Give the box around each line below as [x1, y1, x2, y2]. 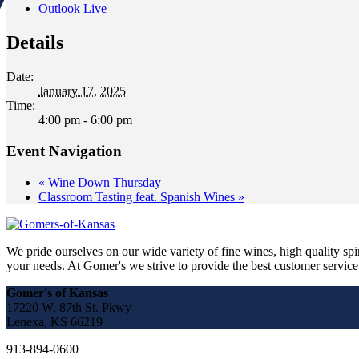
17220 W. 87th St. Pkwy [6, 300, 131, 314]
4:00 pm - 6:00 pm [38, 113, 132, 127]
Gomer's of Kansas [6, 285, 108, 300]
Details [6, 32, 63, 54]
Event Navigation [6, 142, 122, 159]
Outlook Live [38, 2, 107, 16]
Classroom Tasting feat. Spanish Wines [38, 189, 238, 204]
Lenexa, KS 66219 [6, 314, 103, 329]
